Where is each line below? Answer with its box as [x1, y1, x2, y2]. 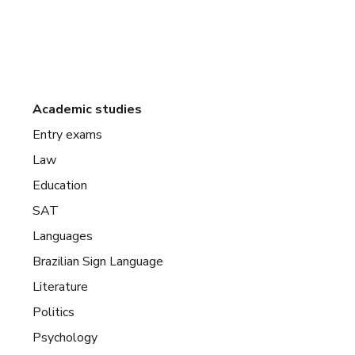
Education [32, 176, 88, 194]
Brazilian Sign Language [32, 252, 164, 270]
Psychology [32, 328, 98, 346]
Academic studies [32, 100, 143, 118]
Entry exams [32, 125, 103, 143]
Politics [32, 303, 75, 321]
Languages [32, 227, 94, 245]
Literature [32, 277, 89, 296]
